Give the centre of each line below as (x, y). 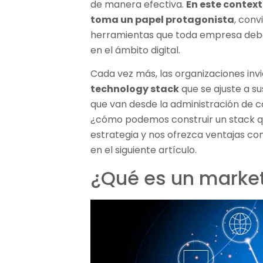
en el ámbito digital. (136, 50)
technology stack (135, 89)
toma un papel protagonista (163, 20)
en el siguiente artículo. (144, 150)
